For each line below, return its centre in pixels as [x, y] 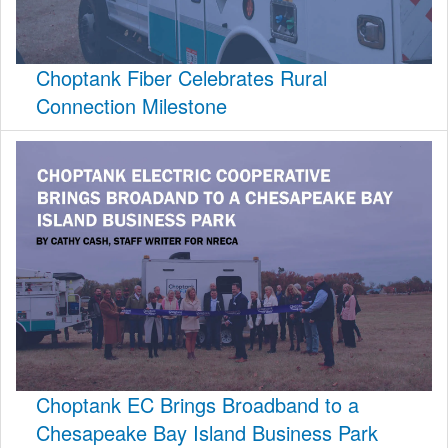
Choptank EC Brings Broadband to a [197, 404]
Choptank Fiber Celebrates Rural [181, 78]
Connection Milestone [131, 106]
